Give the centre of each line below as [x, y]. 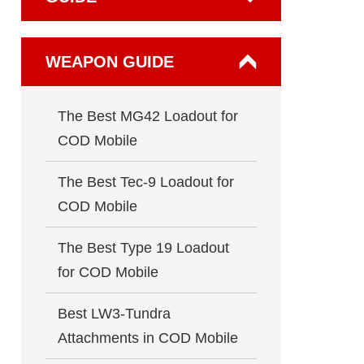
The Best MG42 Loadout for [148, 116]
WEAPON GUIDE [110, 62]
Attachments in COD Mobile [148, 338]
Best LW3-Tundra [114, 314]
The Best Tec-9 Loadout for [146, 182]
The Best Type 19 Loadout [143, 248]
